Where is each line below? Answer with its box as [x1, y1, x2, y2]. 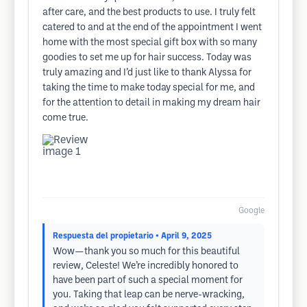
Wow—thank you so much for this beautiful [53, 247, 240, 256]
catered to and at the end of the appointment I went [42, 23, 262, 32]
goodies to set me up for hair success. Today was [42, 53, 251, 62]
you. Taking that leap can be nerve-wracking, [53, 291, 245, 299]
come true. [42, 114, 88, 123]
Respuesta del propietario [53, 232, 153, 240]
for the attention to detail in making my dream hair [42, 99, 260, 108]
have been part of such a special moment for [53, 276, 243, 285]
